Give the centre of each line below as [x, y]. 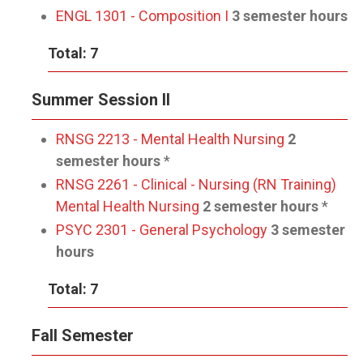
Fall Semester [83, 335]
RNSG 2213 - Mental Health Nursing [170, 139]
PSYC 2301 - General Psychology [162, 230]
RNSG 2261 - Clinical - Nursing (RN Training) [196, 184]
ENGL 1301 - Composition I [142, 16]
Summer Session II [101, 100]
